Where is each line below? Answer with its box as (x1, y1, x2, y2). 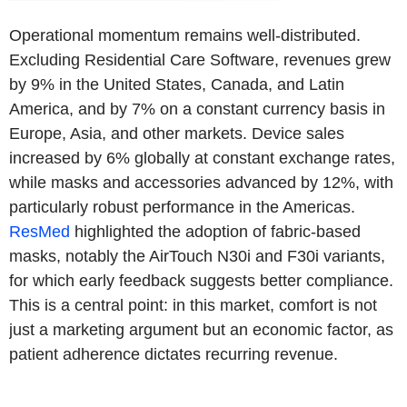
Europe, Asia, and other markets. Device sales (9, 124, 344, 143)
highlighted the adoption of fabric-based (70, 222, 361, 241)
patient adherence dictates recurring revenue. (9, 344, 338, 363)
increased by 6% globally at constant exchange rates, (9, 148, 395, 167)
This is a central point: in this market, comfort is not (9, 295, 377, 314)
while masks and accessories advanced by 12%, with (9, 173, 393, 192)
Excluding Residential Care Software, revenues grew (9, 50, 391, 69)
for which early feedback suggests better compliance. (9, 271, 393, 290)
